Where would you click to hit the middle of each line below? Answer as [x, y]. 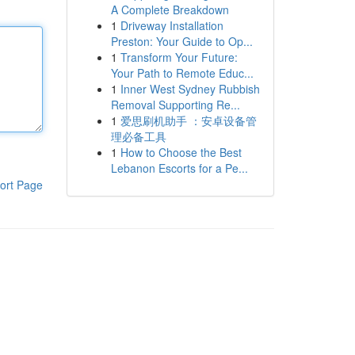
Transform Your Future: [179, 57]
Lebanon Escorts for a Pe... [179, 168]
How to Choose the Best [181, 152]
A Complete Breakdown [170, 10]
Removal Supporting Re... [175, 105]
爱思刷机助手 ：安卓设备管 [188, 120]
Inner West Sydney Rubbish [190, 89]
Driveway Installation [172, 25]
